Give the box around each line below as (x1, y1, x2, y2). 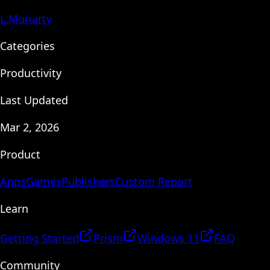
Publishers (61, 174, 115, 189)
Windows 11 (137, 231, 199, 246)
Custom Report (115, 174, 192, 189)
